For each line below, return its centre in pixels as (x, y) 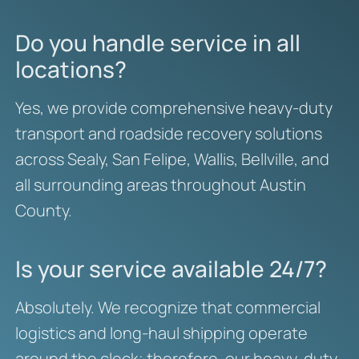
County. (43, 211)
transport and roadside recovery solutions (168, 134)
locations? (71, 69)
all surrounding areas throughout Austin (160, 185)
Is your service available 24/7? (171, 269)
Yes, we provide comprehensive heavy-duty (173, 108)
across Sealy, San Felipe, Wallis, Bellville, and (172, 159)
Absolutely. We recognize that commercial (167, 308)
